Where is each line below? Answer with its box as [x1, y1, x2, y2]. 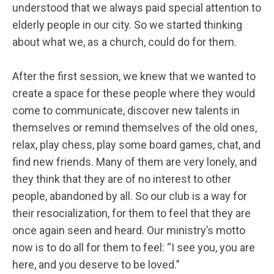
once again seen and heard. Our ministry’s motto [12, 224, 245, 237]
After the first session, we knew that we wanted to [12, 70, 256, 83]
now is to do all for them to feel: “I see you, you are [12, 241, 255, 254]
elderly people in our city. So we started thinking [12, 18, 242, 31]
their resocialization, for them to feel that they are [12, 207, 251, 220]
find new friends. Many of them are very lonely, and [12, 155, 257, 168]
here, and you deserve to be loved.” [12, 258, 180, 271]
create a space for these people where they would [12, 87, 255, 100]
